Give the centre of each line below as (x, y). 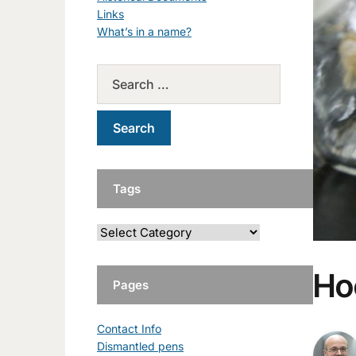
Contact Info (129, 328)
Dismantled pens (140, 346)
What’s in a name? (144, 31)
